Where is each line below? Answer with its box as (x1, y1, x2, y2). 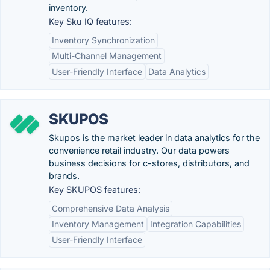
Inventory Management (52, 219, 144, 229)
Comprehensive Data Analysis (52, 203, 169, 213)
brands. (49, 171, 80, 181)
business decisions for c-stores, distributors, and (49, 158, 250, 168)
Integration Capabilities (150, 219, 241, 229)
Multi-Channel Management (52, 51, 162, 61)
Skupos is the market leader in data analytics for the (49, 133, 260, 143)
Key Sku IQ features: (49, 16, 132, 27)
